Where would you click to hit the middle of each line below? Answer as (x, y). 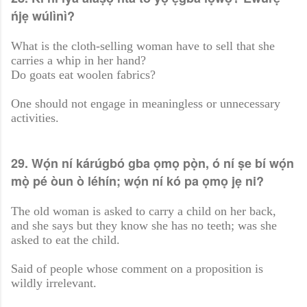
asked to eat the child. (65, 240)
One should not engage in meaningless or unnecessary (146, 104)
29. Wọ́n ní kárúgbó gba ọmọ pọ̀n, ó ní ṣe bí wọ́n (152, 163)
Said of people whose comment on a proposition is (137, 269)
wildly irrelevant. (54, 283)
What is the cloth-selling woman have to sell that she (143, 46)
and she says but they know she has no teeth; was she (144, 226)
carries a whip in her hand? (78, 61)
